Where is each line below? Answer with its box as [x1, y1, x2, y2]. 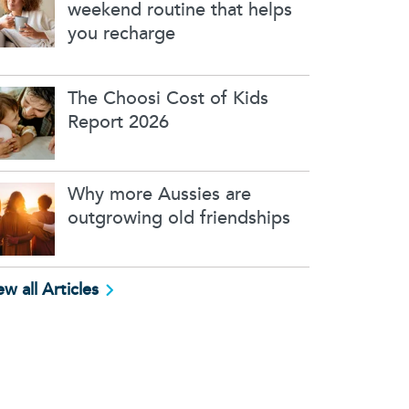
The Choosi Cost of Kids [68, 88, 269, 110]
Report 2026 [68, 111, 170, 134]
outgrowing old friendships [68, 207, 291, 230]
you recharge [68, 23, 176, 46]
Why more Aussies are [68, 184, 252, 206]
